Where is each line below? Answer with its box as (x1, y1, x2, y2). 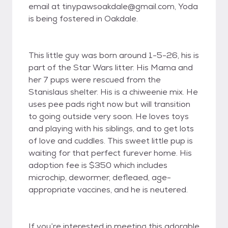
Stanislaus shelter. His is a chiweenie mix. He (28, 87, 198, 97)
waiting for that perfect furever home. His (28, 148, 192, 158)
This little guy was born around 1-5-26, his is (28, 50, 199, 61)
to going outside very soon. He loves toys (28, 111, 189, 122)
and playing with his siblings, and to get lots (28, 123, 194, 134)
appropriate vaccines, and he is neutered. (28, 184, 188, 195)
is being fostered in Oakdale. (28, 13, 138, 24)
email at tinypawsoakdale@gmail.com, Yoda (28, 1, 198, 12)
